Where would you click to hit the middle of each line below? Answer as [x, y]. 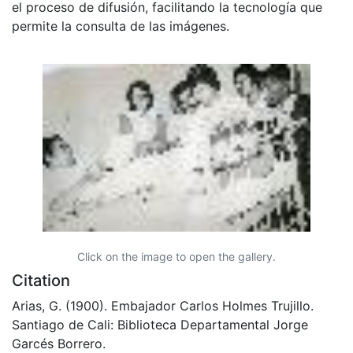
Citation [41, 280]
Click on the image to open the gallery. [176, 256]
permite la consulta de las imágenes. [121, 26]
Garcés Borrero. [59, 343]
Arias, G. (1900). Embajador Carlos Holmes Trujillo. [163, 305]
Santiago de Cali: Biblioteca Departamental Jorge [160, 324]
